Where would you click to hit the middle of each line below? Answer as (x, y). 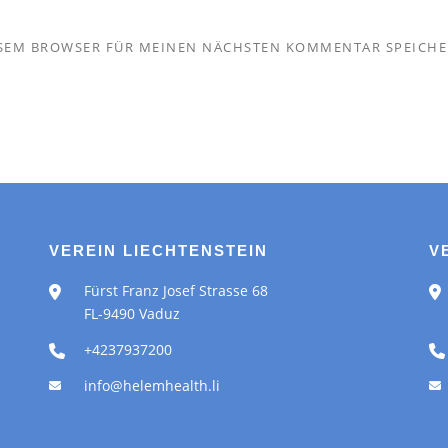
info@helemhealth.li (152, 385)
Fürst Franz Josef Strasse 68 (176, 290)
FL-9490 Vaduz (132, 313)
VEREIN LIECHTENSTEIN (158, 250)
